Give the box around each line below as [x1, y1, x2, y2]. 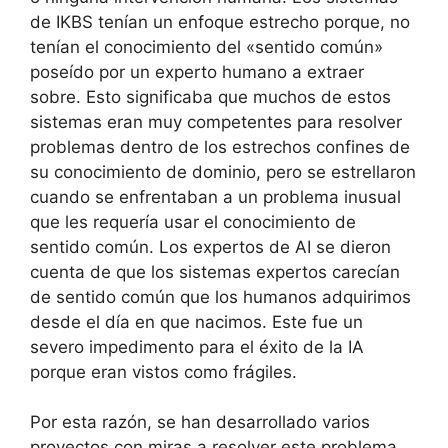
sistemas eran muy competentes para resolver [30, 111, 402, 132]
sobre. [30, 86, 81, 107]
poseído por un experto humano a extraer [30, 61, 364, 82]
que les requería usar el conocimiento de [30, 211, 356, 232]
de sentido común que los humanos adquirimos [30, 286, 411, 307]
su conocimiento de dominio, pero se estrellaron [30, 161, 416, 182]
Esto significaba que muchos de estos [86, 86, 391, 107]
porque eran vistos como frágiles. [30, 361, 297, 382]
